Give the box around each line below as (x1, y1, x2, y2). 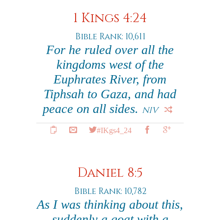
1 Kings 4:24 (73, 10, 147, 27)
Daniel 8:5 (77, 165, 143, 182)
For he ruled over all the (46, 43, 174, 57)
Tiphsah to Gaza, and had (44, 87, 176, 101)
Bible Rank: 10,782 (74, 186, 146, 197)
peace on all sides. (43, 102, 142, 116)
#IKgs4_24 (96, 126, 132, 134)
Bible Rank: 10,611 (75, 31, 145, 42)
